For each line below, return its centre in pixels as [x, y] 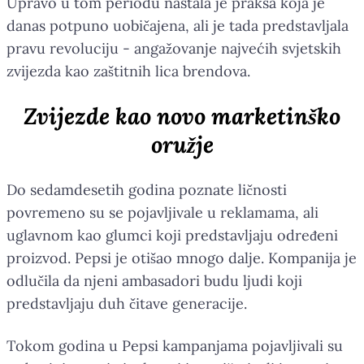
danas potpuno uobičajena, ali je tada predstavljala [178, 25]
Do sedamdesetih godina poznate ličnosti [147, 189]
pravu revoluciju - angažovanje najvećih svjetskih [174, 48]
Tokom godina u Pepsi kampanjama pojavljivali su [175, 345]
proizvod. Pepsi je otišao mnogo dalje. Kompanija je [182, 258]
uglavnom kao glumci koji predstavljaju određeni [172, 235]
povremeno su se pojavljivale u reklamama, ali [162, 212]
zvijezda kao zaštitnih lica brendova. [128, 71]
